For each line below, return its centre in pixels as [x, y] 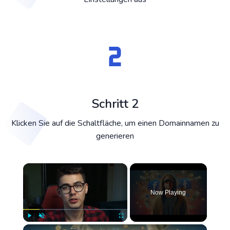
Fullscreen [130, 226]
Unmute [48, 226]
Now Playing [168, 193]
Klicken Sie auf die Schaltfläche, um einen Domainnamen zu [115, 123]
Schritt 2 [115, 104]
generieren [115, 136]
